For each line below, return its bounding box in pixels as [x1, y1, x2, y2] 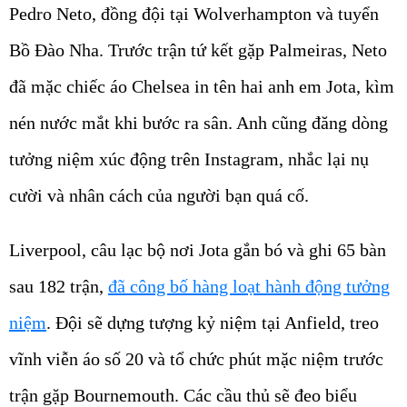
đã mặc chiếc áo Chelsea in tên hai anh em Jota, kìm [9, 76, 394, 97]
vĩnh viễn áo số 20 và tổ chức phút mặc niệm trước [9, 349, 383, 370]
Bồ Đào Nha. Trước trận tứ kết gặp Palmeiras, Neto [9, 40, 387, 61]
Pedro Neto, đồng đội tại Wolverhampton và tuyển [9, 4, 379, 25]
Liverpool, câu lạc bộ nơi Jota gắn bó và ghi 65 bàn [9, 240, 386, 261]
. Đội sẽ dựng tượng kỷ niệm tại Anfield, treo [46, 313, 379, 333]
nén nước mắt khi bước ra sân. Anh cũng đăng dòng [9, 113, 388, 134]
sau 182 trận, [9, 276, 108, 297]
